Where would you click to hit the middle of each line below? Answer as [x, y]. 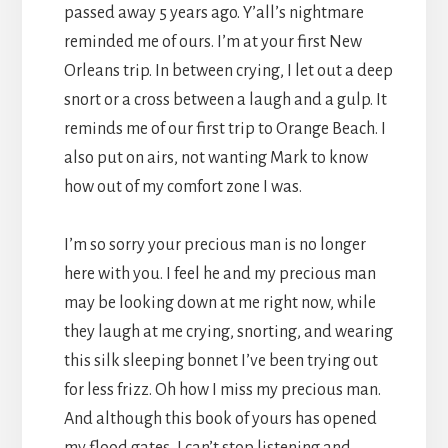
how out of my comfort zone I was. [182, 186]
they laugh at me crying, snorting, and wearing [228, 331]
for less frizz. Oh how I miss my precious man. [222, 389]
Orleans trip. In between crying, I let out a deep [228, 70]
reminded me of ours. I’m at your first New [212, 41]
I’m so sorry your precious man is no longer [214, 244]
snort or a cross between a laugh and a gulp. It [225, 99]
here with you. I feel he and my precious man [219, 273]
